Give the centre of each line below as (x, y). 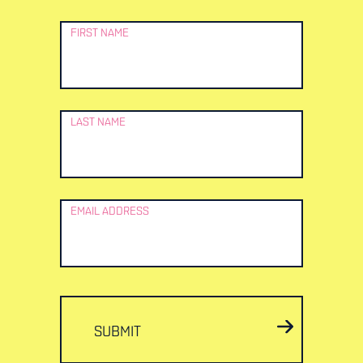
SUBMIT (117, 332)
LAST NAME (98, 122)
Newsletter (54, 19)
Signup (40, 45)
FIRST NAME (100, 33)
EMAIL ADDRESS (110, 211)
